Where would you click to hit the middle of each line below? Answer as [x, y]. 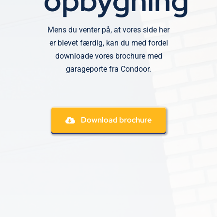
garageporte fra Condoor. [108, 69]
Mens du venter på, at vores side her [108, 30]
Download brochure [116, 120]
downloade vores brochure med [108, 56]
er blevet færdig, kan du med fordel [108, 43]
